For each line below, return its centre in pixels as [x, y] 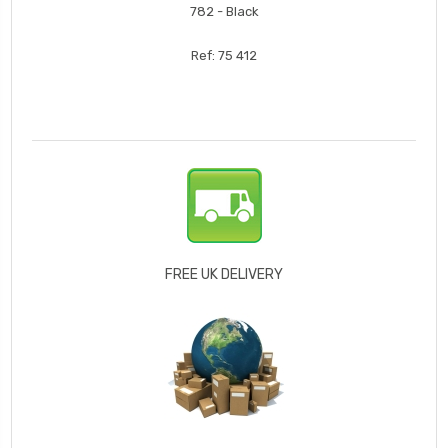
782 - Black [224, 12]
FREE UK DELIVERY [224, 275]
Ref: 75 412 [224, 56]
